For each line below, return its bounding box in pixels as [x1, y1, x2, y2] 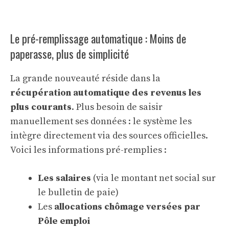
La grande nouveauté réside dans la [10, 73, 161, 85]
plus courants [10, 101, 72, 113]
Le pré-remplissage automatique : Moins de [10, 30, 186, 47]
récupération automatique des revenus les [10, 87, 201, 99]
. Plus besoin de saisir [72, 101, 163, 113]
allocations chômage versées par [54, 201, 200, 213]
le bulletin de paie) [38, 187, 119, 199]
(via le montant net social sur [91, 172, 216, 185]
